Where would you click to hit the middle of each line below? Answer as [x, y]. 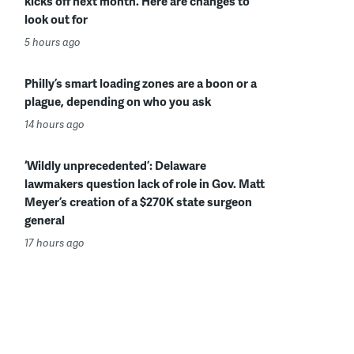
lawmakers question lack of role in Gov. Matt [145, 183]
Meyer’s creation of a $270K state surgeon [138, 201]
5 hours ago [53, 42]
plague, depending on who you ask [118, 101]
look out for [56, 19]
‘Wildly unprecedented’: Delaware [115, 165]
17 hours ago [55, 243]
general [45, 220]
